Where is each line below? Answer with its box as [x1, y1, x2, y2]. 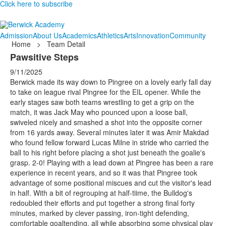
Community [169, 30, 206, 40]
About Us [33, 30, 62, 40]
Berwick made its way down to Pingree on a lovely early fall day [10, 77, 211, 87]
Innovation [136, 30, 169, 40]
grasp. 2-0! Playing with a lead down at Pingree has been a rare [10, 157, 213, 167]
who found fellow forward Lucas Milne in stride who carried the [10, 137, 209, 147]
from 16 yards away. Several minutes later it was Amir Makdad [10, 127, 209, 137]
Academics [62, 30, 97, 40]
